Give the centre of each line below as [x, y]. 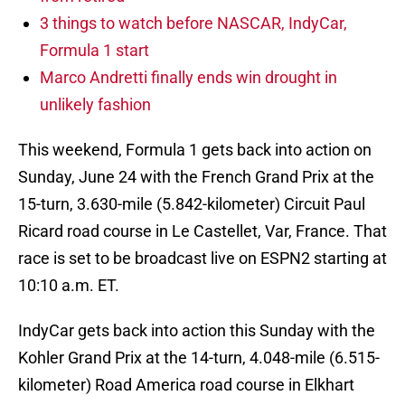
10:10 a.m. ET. [69, 286]
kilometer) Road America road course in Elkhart [186, 385]
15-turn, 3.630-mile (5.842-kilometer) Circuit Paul [192, 204]
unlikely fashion [95, 105]
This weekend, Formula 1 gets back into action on [195, 150]
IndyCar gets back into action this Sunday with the [197, 331]
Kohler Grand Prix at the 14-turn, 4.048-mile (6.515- [199, 358]
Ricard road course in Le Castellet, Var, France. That [202, 231]
